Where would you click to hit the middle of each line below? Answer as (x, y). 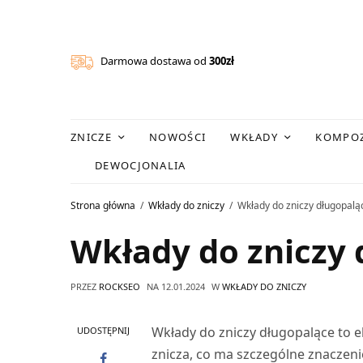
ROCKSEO (120, 286)
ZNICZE (91, 137)
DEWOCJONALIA (141, 165)
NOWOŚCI (178, 137)
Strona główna (103, 206)
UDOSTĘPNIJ (103, 330)
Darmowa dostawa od (152, 61)
